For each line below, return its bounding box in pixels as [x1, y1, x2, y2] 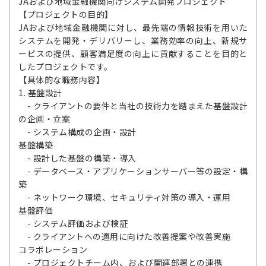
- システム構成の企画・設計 [18, 125, 137, 138]
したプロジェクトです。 [18, 60, 113, 72]
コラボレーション [18, 243, 87, 255]
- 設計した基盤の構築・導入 [18, 151, 137, 164]
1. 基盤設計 [18, 86, 62, 99]
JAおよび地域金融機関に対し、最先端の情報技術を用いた [18, 21, 248, 33]
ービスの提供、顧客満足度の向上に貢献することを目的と [18, 47, 248, 59]
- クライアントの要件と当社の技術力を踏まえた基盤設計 [18, 99, 248, 112]
